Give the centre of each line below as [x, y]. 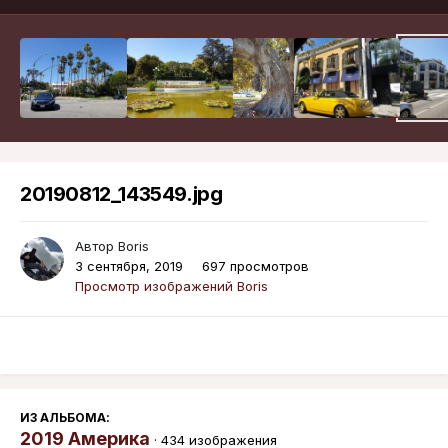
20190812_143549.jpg [121, 194]
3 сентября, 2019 [129, 266]
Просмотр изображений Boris [171, 286]
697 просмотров [255, 266]
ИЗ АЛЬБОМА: [65, 418]
